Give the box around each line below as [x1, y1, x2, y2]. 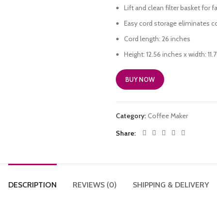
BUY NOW [125, 76, 155, 83]
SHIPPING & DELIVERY [132, 180, 209, 189]
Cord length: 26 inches [124, 34, 190, 43]
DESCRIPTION [8, 180, 57, 189]
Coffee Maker [148, 111, 188, 120]
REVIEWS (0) [72, 180, 117, 189]
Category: [116, 111, 147, 120]
